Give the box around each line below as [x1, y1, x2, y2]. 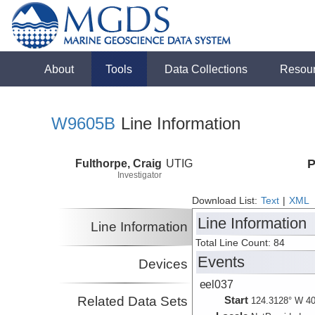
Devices [139, 257, 188, 272]
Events [198, 253, 245, 271]
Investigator [117, 169, 162, 180]
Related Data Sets [77, 294, 188, 309]
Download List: [192, 195, 261, 207]
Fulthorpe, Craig [75, 156, 162, 169]
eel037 [199, 278, 234, 291]
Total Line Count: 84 [195, 238, 285, 249]
